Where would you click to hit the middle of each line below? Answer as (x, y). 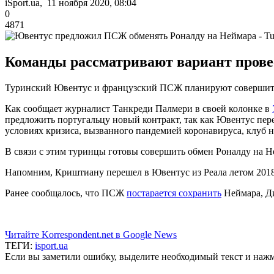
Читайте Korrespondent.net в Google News (91, 234)
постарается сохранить (174, 193)
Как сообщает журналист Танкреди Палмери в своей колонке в (139, 108)
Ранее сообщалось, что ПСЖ (66, 193)
